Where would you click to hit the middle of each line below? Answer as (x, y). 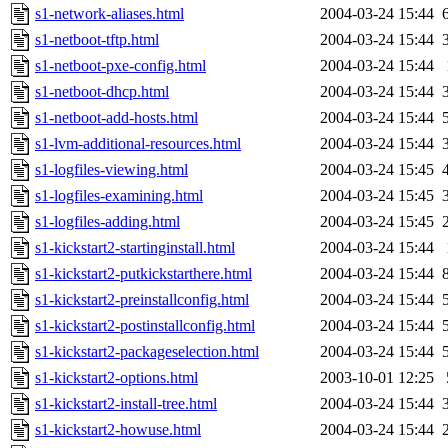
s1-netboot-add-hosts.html (116, 118)
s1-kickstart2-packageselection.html (147, 352)
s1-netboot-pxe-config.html (120, 66)
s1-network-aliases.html (109, 14)
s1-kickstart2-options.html (116, 378)
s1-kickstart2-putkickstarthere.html (143, 274)
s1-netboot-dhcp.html (102, 92)
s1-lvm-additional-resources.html (138, 144)
